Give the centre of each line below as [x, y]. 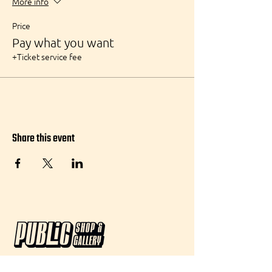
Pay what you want [63, 42]
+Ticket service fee [47, 56]
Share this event [43, 139]
